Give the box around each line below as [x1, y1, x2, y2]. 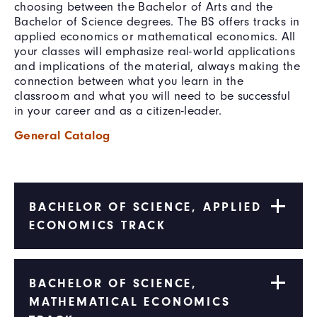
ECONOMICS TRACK [29, 217, 166, 232]
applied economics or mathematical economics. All [14, 29, 296, 43]
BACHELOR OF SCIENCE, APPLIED [29, 199, 262, 214]
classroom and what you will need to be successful [14, 88, 291, 103]
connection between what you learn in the [14, 74, 244, 88]
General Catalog [14, 127, 110, 142]
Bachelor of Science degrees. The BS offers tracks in [14, 14, 300, 28]
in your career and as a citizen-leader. [14, 103, 222, 117]
